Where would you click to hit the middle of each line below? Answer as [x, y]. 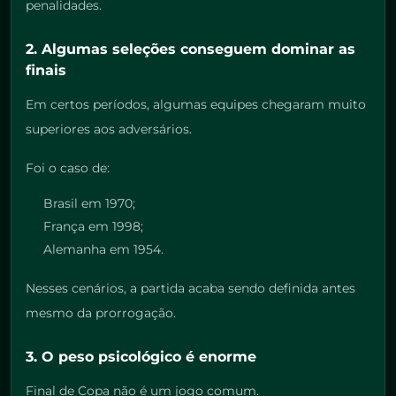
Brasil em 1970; [89, 204]
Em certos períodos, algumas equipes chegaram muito [196, 105]
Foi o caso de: [68, 168]
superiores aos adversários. [109, 129]
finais [46, 71]
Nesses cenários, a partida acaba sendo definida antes [190, 289]
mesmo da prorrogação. [101, 313]
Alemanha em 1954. [103, 250]
